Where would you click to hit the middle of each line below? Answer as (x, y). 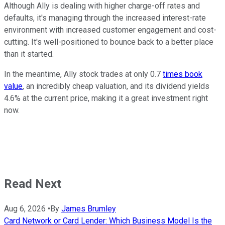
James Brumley (89, 208)
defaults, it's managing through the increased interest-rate (105, 18)
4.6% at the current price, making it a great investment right (106, 98)
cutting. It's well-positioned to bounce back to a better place (109, 42)
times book (183, 74)
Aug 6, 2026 (25, 208)
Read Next (33, 184)
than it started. (29, 54)
